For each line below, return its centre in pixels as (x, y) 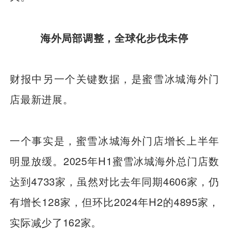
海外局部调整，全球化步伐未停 (114, 37)
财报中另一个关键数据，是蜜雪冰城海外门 (114, 79)
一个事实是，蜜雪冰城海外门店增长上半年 (114, 140)
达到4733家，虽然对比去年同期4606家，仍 (114, 181)
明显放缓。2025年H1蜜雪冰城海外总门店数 (114, 161)
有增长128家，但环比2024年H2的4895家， (114, 201)
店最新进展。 (42, 99)
